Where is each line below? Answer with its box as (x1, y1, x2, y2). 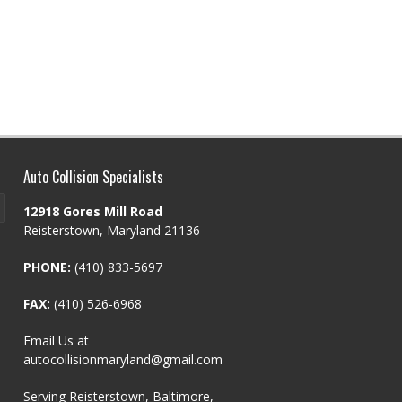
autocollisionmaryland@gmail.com (23, 351, 223, 368)
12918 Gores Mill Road (23, 203, 162, 220)
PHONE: (23, 258, 71, 275)
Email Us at (23, 332, 89, 349)
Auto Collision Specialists (23, 166, 163, 188)
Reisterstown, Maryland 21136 (23, 222, 200, 239)
